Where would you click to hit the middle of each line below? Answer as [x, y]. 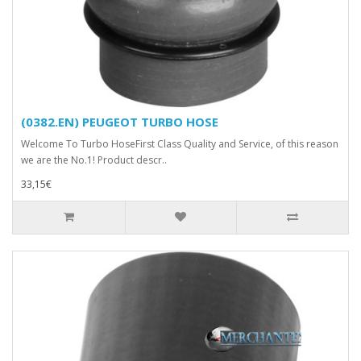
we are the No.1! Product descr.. [94, 160]
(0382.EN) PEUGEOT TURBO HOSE [120, 121]
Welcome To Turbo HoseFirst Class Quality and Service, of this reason [180, 143]
